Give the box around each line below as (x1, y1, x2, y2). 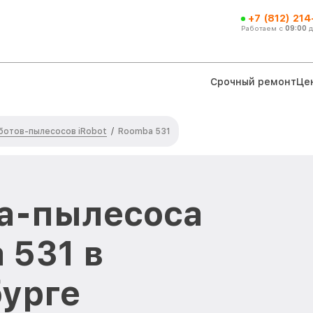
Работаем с (241, 23, 285, 32)
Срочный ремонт (210, 75, 296, 87)
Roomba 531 (118, 126, 170, 136)
